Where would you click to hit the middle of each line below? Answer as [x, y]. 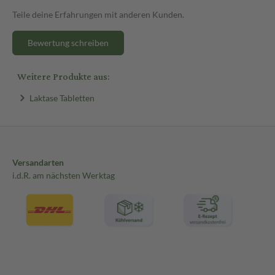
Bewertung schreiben [68, 42]
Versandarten [38, 163]
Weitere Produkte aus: [63, 77]
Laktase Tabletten [62, 98]
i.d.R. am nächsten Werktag [64, 176]
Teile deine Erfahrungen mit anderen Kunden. [98, 14]
